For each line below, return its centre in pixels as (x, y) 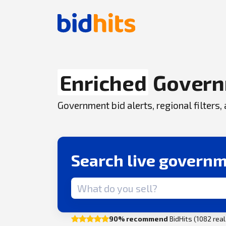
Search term (94, 183)
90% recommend (139, 218)
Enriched (103, 82)
